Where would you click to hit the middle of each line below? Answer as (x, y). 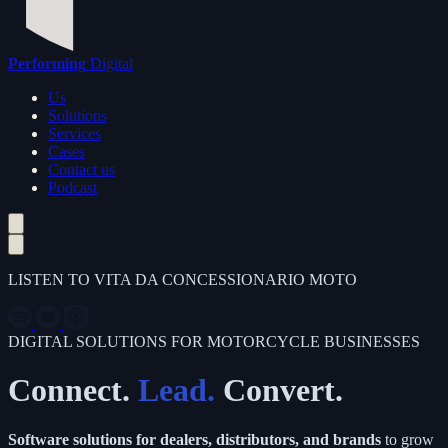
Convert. (287, 390)
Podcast (72, 187)
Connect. (73, 390)
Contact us (81, 169)
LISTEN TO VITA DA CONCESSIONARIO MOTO (182, 279)
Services (74, 133)
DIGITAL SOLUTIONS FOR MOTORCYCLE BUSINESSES (214, 341)
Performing (47, 63)
